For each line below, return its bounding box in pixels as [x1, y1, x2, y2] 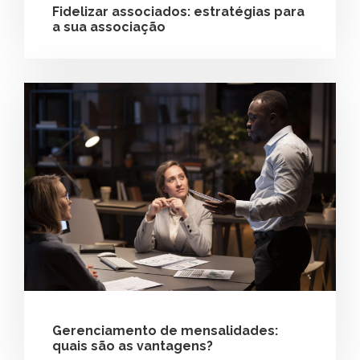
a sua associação [52, 19, 166, 35]
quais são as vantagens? [52, 337, 213, 354]
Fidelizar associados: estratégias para [52, 4, 305, 20]
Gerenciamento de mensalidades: [52, 322, 278, 338]
